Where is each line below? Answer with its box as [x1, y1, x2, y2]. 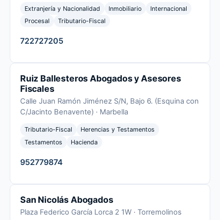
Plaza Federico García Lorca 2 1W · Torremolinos [20, 207, 182, 217]
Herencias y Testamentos [81, 126, 155, 134]
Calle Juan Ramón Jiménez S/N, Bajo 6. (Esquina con [20, 97, 199, 106]
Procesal [24, 17, 50, 25]
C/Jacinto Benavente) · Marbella [20, 108, 128, 117]
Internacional [150, 4, 187, 12]
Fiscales [20, 83, 55, 94]
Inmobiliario [109, 4, 142, 12]
